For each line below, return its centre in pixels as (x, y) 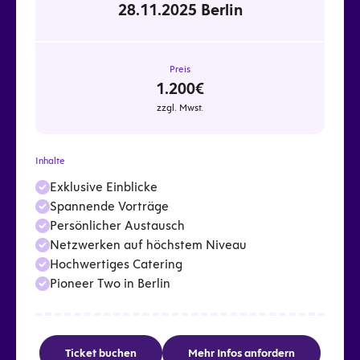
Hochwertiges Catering (116, 264)
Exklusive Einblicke (104, 186)
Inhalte (50, 160)
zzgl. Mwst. (180, 107)
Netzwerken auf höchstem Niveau (148, 244)
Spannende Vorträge (109, 206)
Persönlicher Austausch (117, 225)
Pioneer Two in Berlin (110, 283)
